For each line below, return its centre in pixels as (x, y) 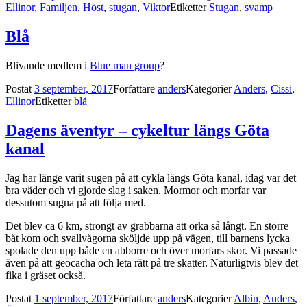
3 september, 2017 (74, 89)
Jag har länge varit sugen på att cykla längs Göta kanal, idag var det (151, 178)
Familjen (59, 8)
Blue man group (125, 66)
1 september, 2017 (74, 299)
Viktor (156, 8)
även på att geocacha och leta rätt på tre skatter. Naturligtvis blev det (152, 263)
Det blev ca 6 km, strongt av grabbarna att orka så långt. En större (147, 226)
